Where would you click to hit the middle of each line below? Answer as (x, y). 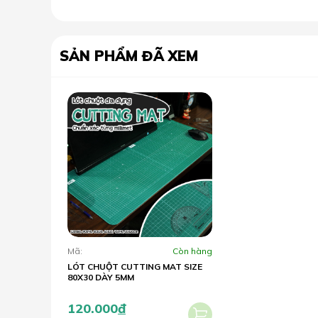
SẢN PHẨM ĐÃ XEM (129, 56)
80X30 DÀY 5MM (101, 277)
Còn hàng (192, 251)
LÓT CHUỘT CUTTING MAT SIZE (135, 266)
